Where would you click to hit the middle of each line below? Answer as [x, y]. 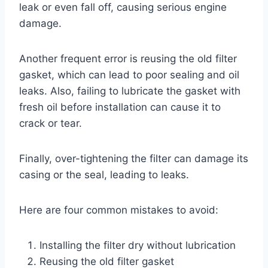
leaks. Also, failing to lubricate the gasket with [130, 91]
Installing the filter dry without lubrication [138, 245]
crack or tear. [51, 123]
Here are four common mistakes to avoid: [119, 210]
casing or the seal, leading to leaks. [104, 174]
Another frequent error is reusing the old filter [128, 58]
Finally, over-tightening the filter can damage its [134, 158]
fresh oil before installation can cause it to [120, 107]
